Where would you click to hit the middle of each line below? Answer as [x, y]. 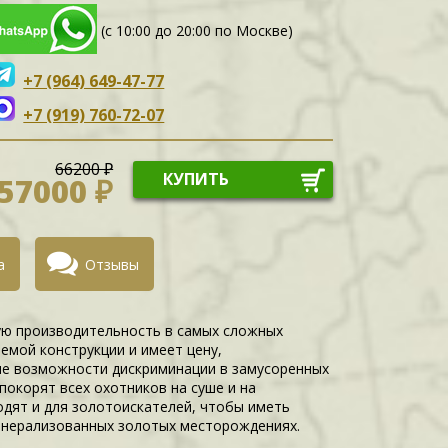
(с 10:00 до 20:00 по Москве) [196, 30]
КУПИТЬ [196, 179]
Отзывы [112, 264]
